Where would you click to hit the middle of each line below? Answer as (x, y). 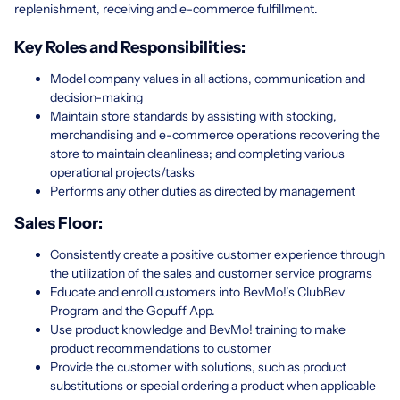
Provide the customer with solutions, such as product (198, 367)
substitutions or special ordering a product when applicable (213, 385)
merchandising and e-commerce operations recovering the (215, 134)
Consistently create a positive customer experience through (217, 254)
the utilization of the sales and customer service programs (211, 273)
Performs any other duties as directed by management (203, 191)
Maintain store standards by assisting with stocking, (193, 116)
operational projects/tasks (122, 172)
